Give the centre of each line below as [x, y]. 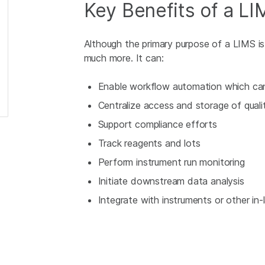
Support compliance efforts [157, 124]
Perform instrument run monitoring [171, 162]
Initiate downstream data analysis [171, 181]
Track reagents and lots [149, 143]
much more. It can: [124, 58]
